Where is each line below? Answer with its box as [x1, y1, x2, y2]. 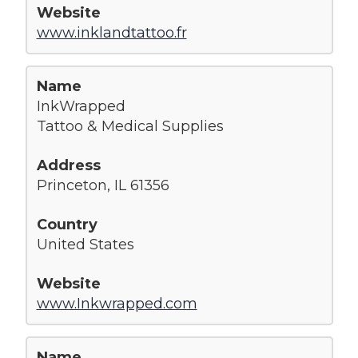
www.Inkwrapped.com [36, 294, 197, 312]
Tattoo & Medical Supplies [36, 117, 224, 135]
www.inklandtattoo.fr [36, 23, 187, 42]
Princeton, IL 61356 [36, 176, 169, 194]
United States [36, 235, 134, 253]
